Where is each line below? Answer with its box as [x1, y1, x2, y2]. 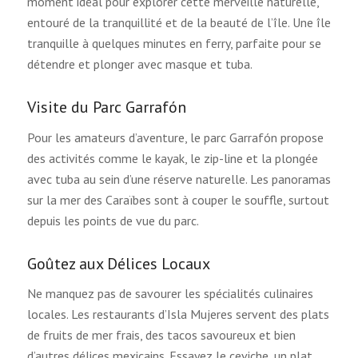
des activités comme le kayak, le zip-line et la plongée [26, 149, 318, 166]
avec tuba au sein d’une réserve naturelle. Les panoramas [26, 170, 331, 187]
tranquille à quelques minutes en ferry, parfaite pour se [26, 35, 321, 51]
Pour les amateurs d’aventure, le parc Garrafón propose [26, 129, 324, 145]
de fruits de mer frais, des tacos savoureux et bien [26, 327, 296, 344]
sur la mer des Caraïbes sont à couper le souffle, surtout [26, 191, 329, 208]
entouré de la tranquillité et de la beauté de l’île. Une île [26, 14, 331, 30]
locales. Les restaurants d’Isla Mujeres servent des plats [26, 306, 329, 323]
